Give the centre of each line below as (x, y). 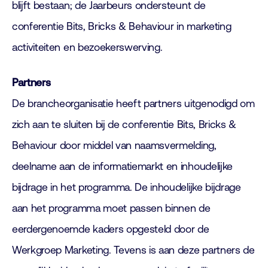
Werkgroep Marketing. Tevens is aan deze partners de (133, 250)
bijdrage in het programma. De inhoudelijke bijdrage (127, 187)
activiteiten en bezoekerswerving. (87, 47)
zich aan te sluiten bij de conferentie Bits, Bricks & (124, 124)
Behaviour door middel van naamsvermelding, (114, 145)
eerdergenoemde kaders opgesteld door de (111, 229)
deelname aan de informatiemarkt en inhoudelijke (122, 166)
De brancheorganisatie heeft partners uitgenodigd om (133, 103)
